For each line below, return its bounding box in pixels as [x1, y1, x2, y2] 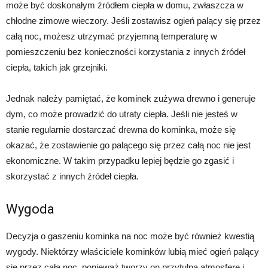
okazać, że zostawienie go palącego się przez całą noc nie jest [6, 139, 251, 150]
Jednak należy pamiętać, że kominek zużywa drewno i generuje [6, 93, 255, 103]
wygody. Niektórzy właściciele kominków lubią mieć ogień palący [6, 246, 259, 257]
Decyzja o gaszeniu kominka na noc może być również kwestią [6, 230, 254, 241]
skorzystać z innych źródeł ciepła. [6, 170, 139, 181]
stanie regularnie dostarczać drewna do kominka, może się [6, 124, 236, 135]
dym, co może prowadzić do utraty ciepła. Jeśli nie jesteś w [6, 108, 237, 119]
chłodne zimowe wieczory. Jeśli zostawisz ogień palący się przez [6, 15, 261, 26]
